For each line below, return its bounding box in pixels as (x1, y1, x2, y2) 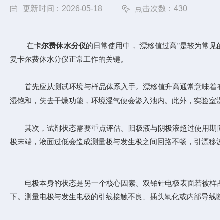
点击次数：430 (135, 4, 187, 13)
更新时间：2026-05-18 (23, 4, 102, 13)
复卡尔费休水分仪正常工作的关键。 (10, 55, 128, 63)
